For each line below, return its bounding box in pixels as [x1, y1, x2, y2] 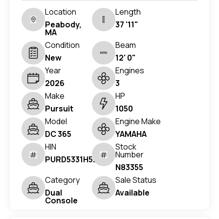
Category [45, 175, 80, 186]
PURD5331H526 [45, 154, 103, 165]
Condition [45, 40, 80, 51]
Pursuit [45, 103, 73, 114]
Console [45, 195, 78, 206]
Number [115, 149, 144, 160]
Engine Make [115, 116, 161, 127]
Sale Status [115, 175, 156, 186]
